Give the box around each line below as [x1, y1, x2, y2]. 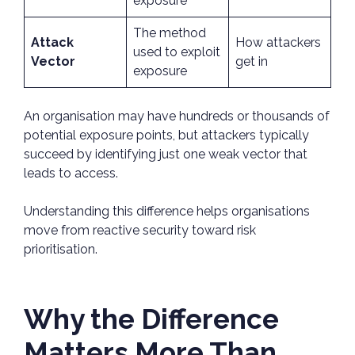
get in [235, 54, 268, 70]
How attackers [235, 35, 321, 51]
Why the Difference [24, 303, 279, 336]
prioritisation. [24, 242, 101, 258]
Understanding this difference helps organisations [24, 204, 310, 219]
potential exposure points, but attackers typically [24, 128, 309, 143]
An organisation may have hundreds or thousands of [24, 109, 330, 124]
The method [133, 25, 206, 41]
